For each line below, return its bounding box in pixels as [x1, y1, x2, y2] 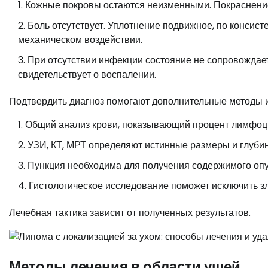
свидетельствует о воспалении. [18, 67, 156, 81]
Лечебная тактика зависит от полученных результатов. [9, 205, 251, 220]
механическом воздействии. [18, 32, 142, 47]
